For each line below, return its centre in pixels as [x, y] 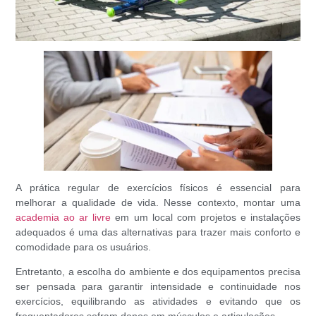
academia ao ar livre [63, 217]
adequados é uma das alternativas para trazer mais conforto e [158, 232]
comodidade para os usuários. [84, 247]
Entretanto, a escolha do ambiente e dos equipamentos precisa [158, 272]
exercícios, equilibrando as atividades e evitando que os [158, 302]
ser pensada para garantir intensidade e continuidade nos [158, 287]
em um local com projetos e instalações [206, 217]
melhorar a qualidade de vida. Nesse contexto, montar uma [158, 202]
